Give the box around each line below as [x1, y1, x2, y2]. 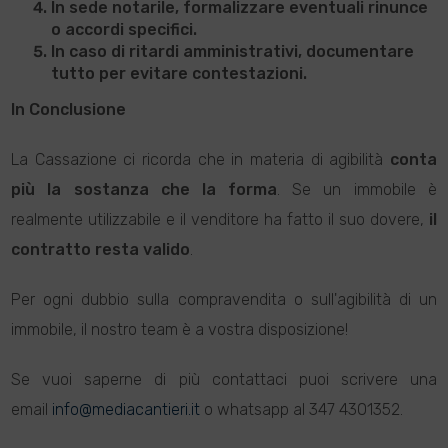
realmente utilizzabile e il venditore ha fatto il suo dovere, [11, 210, 429, 229]
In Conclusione [11, 100, 127, 119]
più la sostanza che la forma [11, 180, 278, 199]
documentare [306, 42, 415, 61]
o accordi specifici [51, 20, 194, 39]
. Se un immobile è [277, 180, 437, 199]
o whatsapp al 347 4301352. [204, 400, 404, 419]
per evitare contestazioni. [95, 64, 308, 83]
